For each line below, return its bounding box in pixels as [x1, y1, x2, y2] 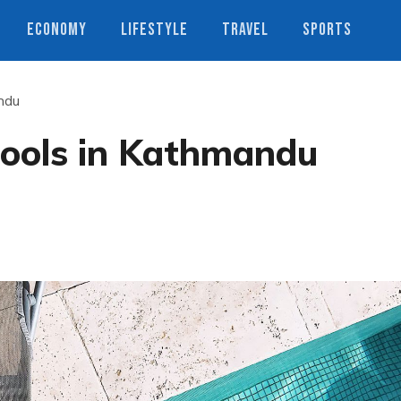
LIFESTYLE [121, 20, 188, 40]
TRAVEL [222, 20, 269, 40]
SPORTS [303, 20, 352, 40]
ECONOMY [27, 20, 87, 40]
